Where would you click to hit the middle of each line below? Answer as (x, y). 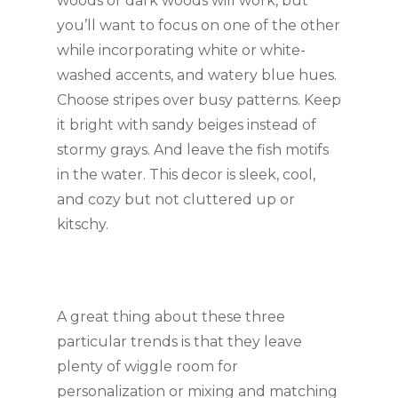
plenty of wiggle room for (147, 366)
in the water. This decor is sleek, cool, (186, 175)
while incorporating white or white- (181, 50)
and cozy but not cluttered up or (176, 199)
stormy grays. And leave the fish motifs (193, 150)
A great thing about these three (171, 317)
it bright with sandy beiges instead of (187, 125)
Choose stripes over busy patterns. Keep (199, 100)
